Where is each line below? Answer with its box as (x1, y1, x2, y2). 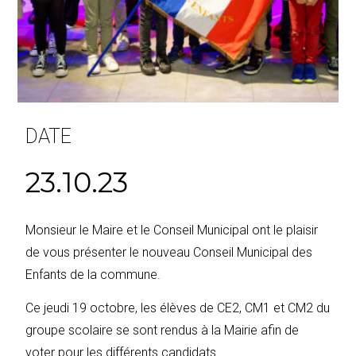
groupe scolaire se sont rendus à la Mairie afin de (25, 322, 300, 338)
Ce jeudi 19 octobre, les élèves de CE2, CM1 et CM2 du (25, 300, 331, 315)
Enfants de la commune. (25, 266, 161, 282)
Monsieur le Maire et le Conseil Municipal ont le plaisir (25, 222, 319, 238)
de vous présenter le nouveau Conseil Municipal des (25, 244, 313, 260)
